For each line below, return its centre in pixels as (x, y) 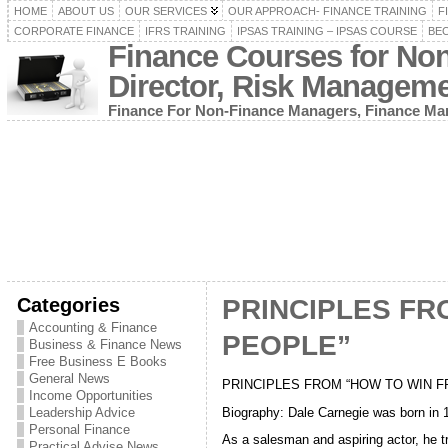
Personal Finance (79, 429)
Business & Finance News (105, 344)
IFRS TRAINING (185, 31)
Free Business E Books (97, 361)
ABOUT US (85, 11)
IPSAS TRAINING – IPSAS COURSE (326, 31)
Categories (68, 304)
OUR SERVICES (165, 11)
